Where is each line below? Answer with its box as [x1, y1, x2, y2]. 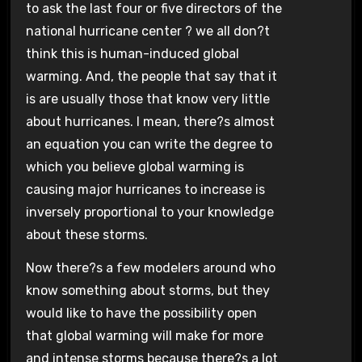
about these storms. [25, 227, 148, 243]
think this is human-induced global [25, 46, 239, 62]
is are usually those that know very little [25, 91, 270, 107]
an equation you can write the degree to [25, 137, 272, 153]
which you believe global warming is [25, 159, 244, 175]
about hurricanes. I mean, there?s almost [25, 114, 275, 130]
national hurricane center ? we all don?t [25, 23, 270, 40]
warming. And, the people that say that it [25, 69, 277, 85]
